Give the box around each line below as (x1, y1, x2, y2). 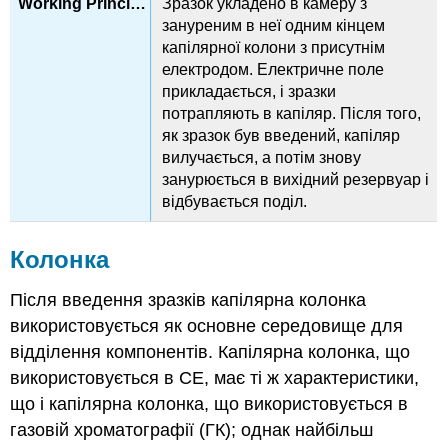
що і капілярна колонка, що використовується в (10, 393, 409, 414)
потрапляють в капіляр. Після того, (162, 104, 422, 122)
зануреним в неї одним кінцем (162, 16, 386, 34)
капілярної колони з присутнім (162, 38, 386, 56)
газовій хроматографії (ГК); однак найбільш (10, 419, 374, 440)
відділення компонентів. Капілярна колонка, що (10, 341, 411, 362)
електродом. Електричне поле (162, 60, 385, 78)
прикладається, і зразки (162, 82, 337, 100)
